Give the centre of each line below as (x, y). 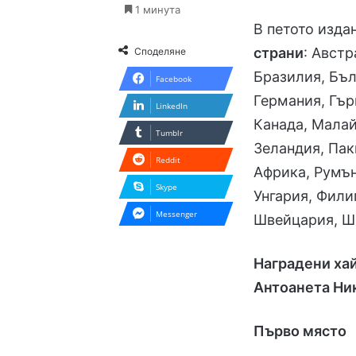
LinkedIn (172, 105)
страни (279, 52)
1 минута (157, 9)
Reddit (168, 159)
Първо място (300, 331)
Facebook (174, 78)
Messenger (177, 213)
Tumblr (170, 132)
